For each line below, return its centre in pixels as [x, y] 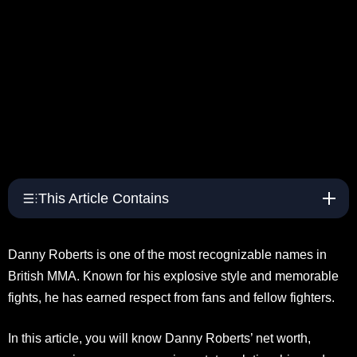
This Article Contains [104, 198]
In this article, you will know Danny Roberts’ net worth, [159, 338]
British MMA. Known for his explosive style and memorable [173, 276]
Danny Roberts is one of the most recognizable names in [167, 254]
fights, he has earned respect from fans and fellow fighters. [171, 297]
